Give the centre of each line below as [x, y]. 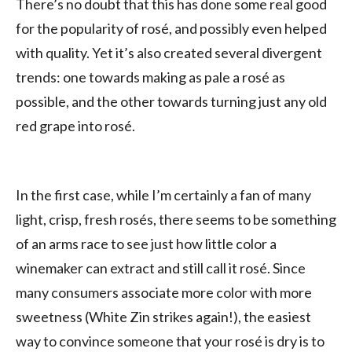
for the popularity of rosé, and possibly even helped [171, 28]
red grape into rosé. [75, 125]
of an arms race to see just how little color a [146, 243]
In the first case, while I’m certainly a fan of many [163, 194]
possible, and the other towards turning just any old [171, 101]
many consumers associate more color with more [164, 292]
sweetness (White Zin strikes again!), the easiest [163, 316]
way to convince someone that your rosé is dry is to [170, 341]
